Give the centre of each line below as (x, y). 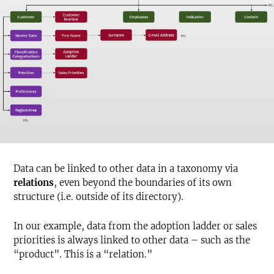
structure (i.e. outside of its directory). (98, 197)
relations (34, 183)
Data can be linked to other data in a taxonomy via (126, 169)
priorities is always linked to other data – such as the (132, 240)
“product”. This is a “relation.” (83, 254)
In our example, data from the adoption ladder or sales (135, 226)
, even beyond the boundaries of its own (143, 183)
